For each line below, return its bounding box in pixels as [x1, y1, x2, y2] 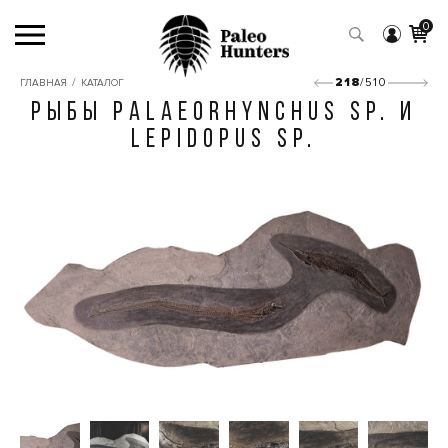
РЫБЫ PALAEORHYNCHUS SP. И [31, 100, 417, 127]
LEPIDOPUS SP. [131, 127, 317, 154]
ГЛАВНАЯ [20, 77, 67, 89]
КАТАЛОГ [81, 77, 124, 89]
